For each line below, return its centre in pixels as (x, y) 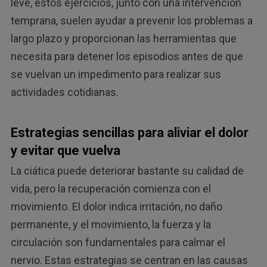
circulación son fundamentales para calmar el (118, 243)
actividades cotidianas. (64, 92)
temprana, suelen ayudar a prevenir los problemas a (131, 20)
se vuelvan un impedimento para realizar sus (116, 74)
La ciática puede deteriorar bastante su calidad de (127, 171)
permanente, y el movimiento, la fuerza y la (111, 225)
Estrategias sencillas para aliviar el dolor (129, 132)
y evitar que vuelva (65, 150)
